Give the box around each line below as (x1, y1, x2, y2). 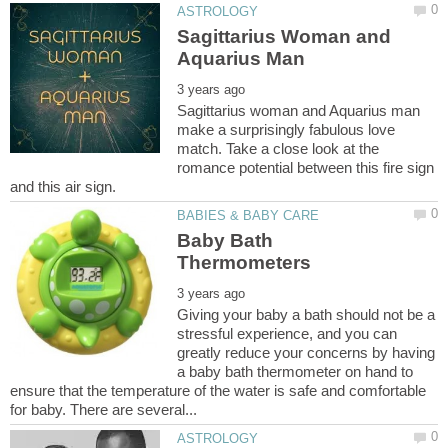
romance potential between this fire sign (177, 159, 435, 177)
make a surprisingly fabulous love (177, 121, 396, 139)
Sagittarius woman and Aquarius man (177, 102, 421, 120)
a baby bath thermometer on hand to (177, 363, 414, 381)
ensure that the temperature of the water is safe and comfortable (10, 382, 426, 400)
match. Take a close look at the (177, 140, 380, 158)
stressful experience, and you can (177, 325, 398, 343)
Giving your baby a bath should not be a (177, 306, 436, 324)
